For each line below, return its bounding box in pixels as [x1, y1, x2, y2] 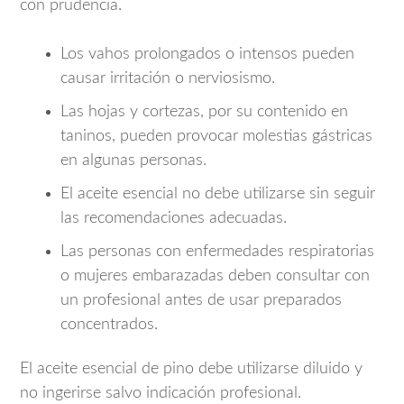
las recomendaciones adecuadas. [60, 209, 287, 226]
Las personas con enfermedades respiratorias [60, 243, 374, 260]
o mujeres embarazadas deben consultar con [60, 267, 370, 284]
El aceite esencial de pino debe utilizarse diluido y [20, 361, 363, 378]
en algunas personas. [60, 151, 207, 169]
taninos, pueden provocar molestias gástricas [60, 127, 372, 144]
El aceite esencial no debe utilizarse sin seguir [60, 185, 375, 202]
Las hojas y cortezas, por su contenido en [60, 103, 348, 120]
